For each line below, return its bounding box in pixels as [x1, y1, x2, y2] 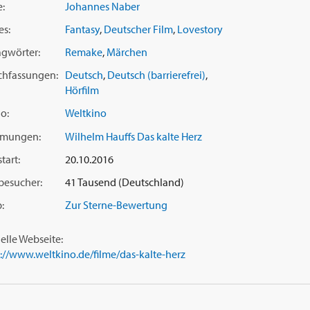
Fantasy [65, 21, 100, 36]
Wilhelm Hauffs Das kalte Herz [65, 129, 202, 143]
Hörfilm [65, 83, 99, 98]
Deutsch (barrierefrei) [107, 68, 206, 82]
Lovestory [177, 21, 223, 36]
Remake [65, 45, 102, 60]
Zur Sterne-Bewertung [65, 198, 167, 212]
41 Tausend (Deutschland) [65, 174, 184, 189]
